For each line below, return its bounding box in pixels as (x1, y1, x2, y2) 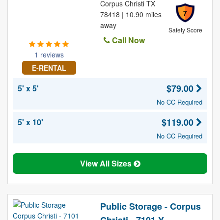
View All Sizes (80, 158, 134, 169)
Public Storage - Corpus (100, 200, 201, 213)
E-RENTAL (31, 63, 66, 73)
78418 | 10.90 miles (100, 9, 162, 19)
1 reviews (34, 50, 64, 59)
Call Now (110, 34, 145, 46)
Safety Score (168, 26, 202, 34)
